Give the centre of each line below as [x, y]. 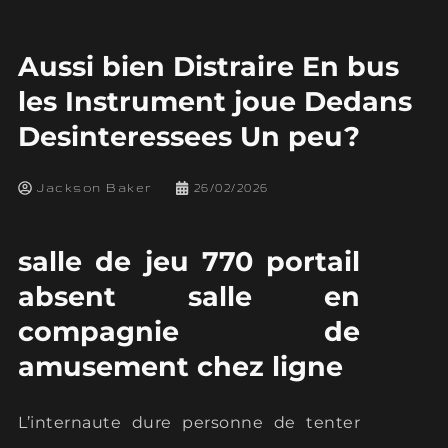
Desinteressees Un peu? [189, 136]
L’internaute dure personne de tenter [189, 422]
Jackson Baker [95, 187]
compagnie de [189, 332]
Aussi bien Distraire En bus [208, 66]
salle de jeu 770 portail [189, 262]
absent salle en [189, 297]
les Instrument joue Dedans [215, 101]
